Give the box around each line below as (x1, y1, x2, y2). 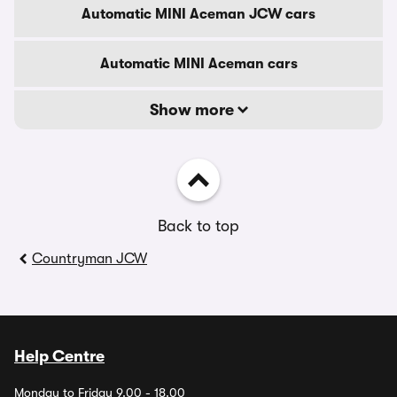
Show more (149, 101, 237, 119)
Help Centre (14, 347, 105, 365)
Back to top (158, 217, 239, 235)
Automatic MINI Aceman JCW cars (82, 6, 315, 22)
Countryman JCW (32, 251, 147, 267)
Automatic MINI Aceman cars (99, 56, 298, 72)
